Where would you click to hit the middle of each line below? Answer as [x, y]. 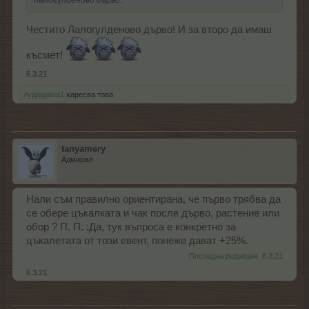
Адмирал [77, 160]
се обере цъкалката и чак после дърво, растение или [153, 213]
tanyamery [83, 149]
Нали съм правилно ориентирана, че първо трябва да [153, 200]
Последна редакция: [226, 256]
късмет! [46, 56]
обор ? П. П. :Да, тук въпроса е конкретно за [131, 227]
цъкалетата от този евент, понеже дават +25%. [137, 241]
